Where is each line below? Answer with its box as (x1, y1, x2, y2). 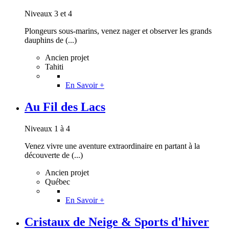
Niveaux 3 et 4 (25, 9, 72, 18)
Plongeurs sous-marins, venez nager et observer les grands (25, 27, 212, 36)
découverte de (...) (25, 151, 83, 160)
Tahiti (45, 62, 63, 72)
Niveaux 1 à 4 (25, 124, 70, 133)
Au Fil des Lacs (25, 100, 105, 114)
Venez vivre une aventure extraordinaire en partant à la (25, 142, 200, 151)
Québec (45, 177, 70, 187)
